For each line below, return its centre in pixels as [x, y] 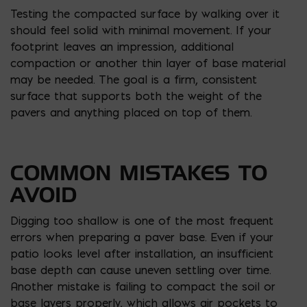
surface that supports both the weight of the [136, 96]
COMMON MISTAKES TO [139, 172]
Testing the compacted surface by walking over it [145, 13]
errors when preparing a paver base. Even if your [142, 237]
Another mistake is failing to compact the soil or [143, 286]
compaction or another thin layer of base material [148, 63]
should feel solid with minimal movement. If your [141, 30]
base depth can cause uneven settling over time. [140, 270]
